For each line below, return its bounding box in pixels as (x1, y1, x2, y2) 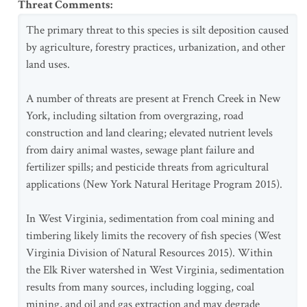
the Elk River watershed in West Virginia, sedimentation (26, 262, 284, 278)
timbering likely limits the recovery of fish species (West (26, 228, 281, 243)
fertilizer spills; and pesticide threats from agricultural (26, 160, 269, 175)
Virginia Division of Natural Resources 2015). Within (26, 245, 273, 260)
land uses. (26, 57, 70, 72)
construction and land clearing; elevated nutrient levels (26, 125, 273, 140)
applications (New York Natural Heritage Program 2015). (26, 177, 282, 192)
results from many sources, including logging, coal (26, 280, 254, 295)
